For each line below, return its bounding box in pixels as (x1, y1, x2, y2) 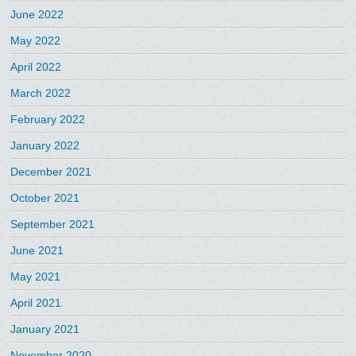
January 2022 (10, 139, 80, 153)
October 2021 (10, 192, 80, 205)
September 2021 (10, 218, 95, 231)
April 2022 (10, 60, 62, 74)
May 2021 (10, 270, 61, 284)
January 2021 (10, 323, 80, 336)
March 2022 (10, 87, 72, 100)
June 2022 (10, 8, 64, 21)
